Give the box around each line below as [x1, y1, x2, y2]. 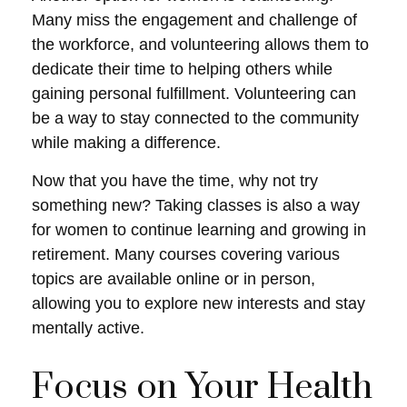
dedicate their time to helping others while [32, 60, 333, 78]
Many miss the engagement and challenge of [32, 11, 357, 29]
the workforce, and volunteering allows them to [32, 35, 369, 54]
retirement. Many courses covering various [32, 245, 340, 263]
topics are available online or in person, [32, 270, 315, 288]
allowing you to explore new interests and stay [32, 294, 365, 313]
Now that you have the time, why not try [32, 172, 318, 190]
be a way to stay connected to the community [32, 109, 359, 127]
